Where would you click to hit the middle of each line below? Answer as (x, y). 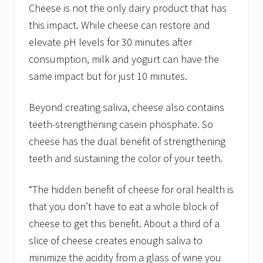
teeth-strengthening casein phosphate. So (121, 124)
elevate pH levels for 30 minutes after (110, 42)
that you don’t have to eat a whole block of (124, 207)
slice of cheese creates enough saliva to (116, 241)
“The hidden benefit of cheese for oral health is (131, 190)
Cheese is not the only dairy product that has (128, 8)
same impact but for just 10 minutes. (108, 76)
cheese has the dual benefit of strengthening (127, 141)
